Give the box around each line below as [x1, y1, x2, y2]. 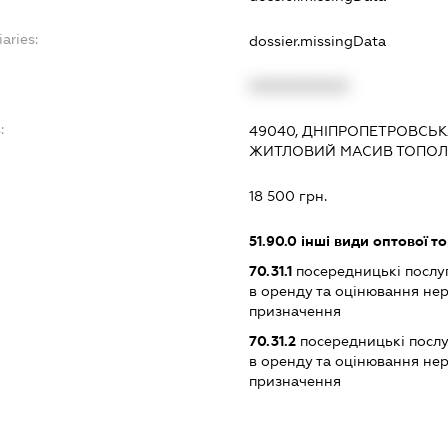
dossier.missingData [249, 32, 387, 49]
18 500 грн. [249, 187, 328, 204]
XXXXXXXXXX [249, 77, 350, 94]
